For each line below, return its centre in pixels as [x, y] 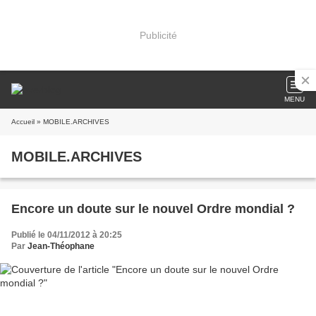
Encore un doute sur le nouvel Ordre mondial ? [153, 209]
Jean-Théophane [61, 246]
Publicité [158, 35]
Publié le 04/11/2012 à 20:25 [67, 235]
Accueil [23, 122]
